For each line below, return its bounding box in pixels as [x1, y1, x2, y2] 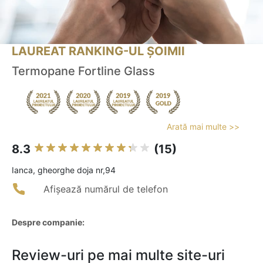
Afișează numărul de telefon [43, 183, 168, 195]
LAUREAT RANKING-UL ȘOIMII [12, 44, 185, 59]
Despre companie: [12, 217, 85, 228]
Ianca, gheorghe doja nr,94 [12, 165, 116, 176]
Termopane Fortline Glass [12, 64, 155, 79]
